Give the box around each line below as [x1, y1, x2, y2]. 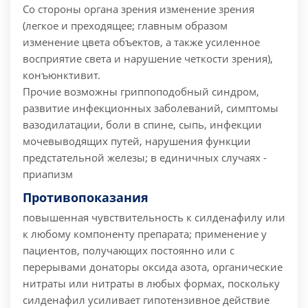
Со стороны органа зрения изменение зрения [23, 2, 254, 16]
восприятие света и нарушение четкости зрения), [23, 52, 273, 66]
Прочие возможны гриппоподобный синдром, [23, 85, 259, 99]
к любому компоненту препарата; [23, 227, 192, 241]
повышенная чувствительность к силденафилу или [23, 210, 285, 225]
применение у [192, 227, 267, 241]
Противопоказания [23, 189, 148, 206]
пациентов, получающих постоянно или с [23, 243, 234, 258]
